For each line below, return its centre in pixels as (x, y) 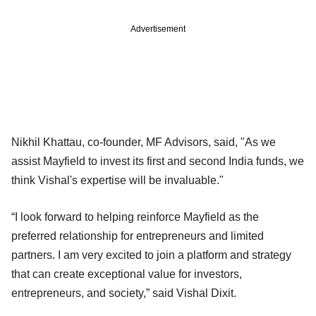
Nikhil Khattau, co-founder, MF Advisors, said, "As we (144, 142)
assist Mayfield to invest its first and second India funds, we (158, 161)
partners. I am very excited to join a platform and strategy (151, 255)
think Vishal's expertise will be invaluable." (117, 180)
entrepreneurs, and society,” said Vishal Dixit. (124, 293)
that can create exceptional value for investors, (127, 274)
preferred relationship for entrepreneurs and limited (138, 236)
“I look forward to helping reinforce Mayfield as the (135, 217)
